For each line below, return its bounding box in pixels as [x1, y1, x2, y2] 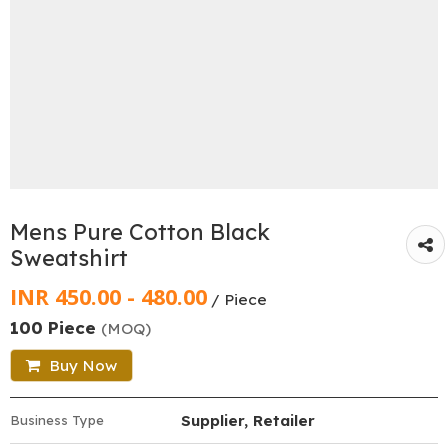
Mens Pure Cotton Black [10, 217, 270, 246]
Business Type [10, 411, 104, 428]
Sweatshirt [10, 243, 128, 272]
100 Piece [10, 316, 101, 338]
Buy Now [45, 355, 117, 375]
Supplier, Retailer [181, 410, 315, 430]
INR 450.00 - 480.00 [10, 281, 207, 311]
